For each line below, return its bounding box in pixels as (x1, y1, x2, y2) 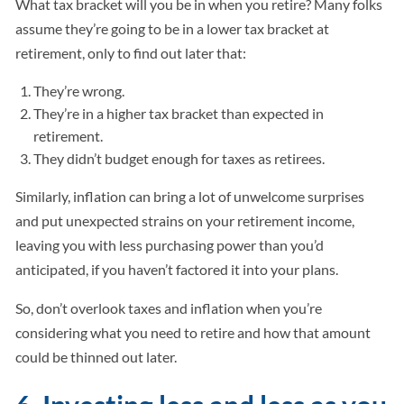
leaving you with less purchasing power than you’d (15, 236, 325, 254)
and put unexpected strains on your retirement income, (15, 212, 355, 230)
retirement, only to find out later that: (15, 44, 250, 62)
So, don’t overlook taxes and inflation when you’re (15, 299, 323, 317)
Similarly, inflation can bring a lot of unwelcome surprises (15, 188, 365, 206)
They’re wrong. (33, 82, 128, 100)
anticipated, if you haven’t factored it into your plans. (15, 261, 342, 279)
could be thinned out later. (15, 348, 180, 366)
